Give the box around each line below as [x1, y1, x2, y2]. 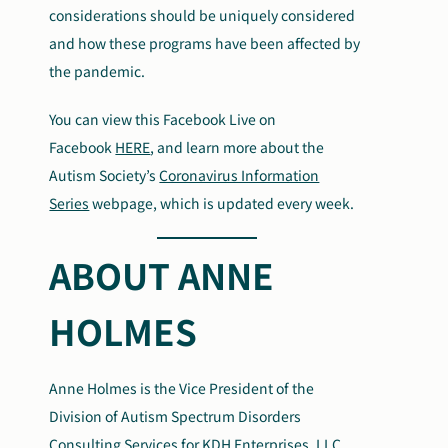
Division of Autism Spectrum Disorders [49, 406, 302, 426]
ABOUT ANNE [49, 249, 275, 300]
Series [49, 193, 90, 213]
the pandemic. [49, 61, 146, 81]
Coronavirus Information [159, 165, 320, 185]
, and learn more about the [150, 137, 325, 157]
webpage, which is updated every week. [89, 193, 355, 213]
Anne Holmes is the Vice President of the [49, 378, 315, 398]
